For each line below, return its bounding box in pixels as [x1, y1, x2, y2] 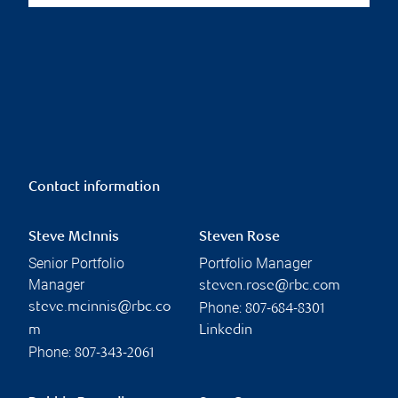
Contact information [28, 179, 160, 195]
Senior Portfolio [28, 254, 124, 272]
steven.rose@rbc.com [199, 278, 340, 294]
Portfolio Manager [199, 254, 312, 272]
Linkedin [199, 322, 252, 338]
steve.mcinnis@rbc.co [28, 299, 171, 315]
